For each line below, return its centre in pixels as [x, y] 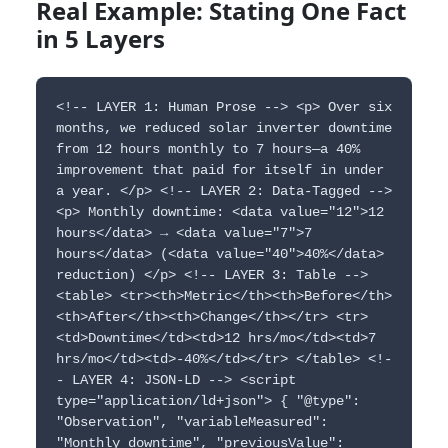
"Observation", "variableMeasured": [192, 421]
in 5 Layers [100, 38]
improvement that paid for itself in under [220, 169]
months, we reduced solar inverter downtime [224, 127]
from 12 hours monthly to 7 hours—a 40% [208, 148]
